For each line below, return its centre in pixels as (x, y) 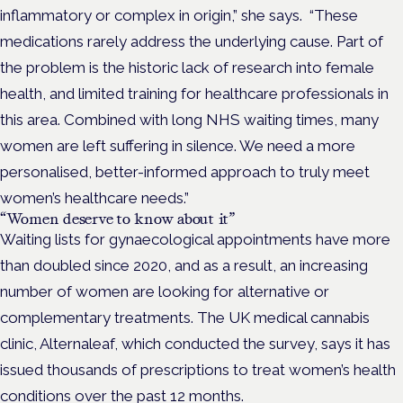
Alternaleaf (77, 343)
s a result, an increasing (290, 265)
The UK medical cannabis (283, 317)
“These (334, 15)
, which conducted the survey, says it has (252, 343)
